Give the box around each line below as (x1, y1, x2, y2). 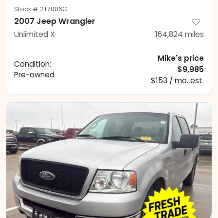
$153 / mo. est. (151, 75, 204, 86)
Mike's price (158, 53, 204, 64)
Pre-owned (14, 70, 54, 80)
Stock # (14, 5, 40, 14)
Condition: (14, 59, 51, 70)
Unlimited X (14, 29, 54, 40)
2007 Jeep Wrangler (14, 16, 95, 27)
